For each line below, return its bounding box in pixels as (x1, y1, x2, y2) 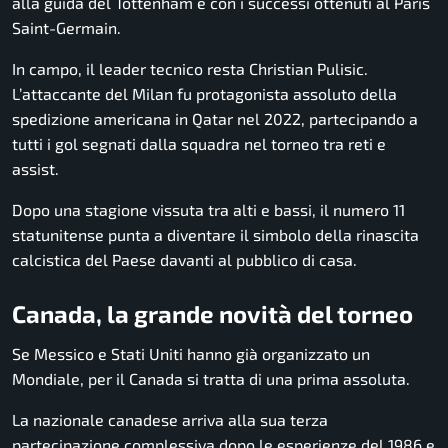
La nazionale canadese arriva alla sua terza (12, 409, 328, 429)
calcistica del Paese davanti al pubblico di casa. (12, 250, 357, 270)
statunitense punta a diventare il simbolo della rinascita (12, 225, 419, 245)
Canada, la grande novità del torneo (12, 299, 413, 329)
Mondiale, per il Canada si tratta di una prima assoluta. (12, 368, 410, 388)
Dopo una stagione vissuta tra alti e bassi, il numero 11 (12, 200, 405, 220)
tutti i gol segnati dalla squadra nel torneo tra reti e (12, 134, 386, 154)
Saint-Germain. (12, 18, 121, 38)
